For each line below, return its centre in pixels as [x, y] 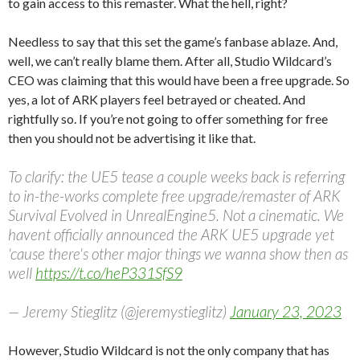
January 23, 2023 [286, 311]
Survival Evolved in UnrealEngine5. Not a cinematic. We [176, 215]
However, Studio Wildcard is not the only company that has [169, 350]
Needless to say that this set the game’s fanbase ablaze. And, [173, 41]
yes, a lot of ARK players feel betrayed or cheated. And [157, 99]
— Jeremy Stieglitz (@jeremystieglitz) [119, 311]
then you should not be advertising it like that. [132, 137]
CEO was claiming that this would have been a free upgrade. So [179, 80]
